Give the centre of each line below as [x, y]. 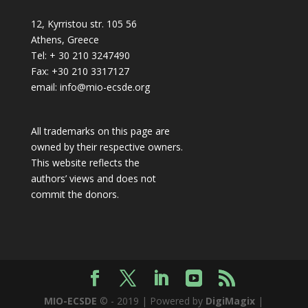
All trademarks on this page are [100, 131]
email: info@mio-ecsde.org [90, 87]
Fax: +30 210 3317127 [80, 71]
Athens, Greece [65, 39]
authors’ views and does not [93, 178]
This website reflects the [85, 162]
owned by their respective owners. [107, 146]
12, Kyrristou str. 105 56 [84, 23]
